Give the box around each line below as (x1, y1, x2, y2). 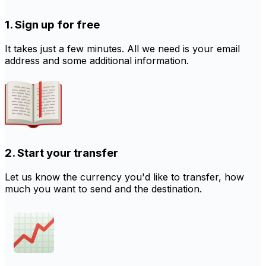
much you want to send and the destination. (5, 182, 202, 195)
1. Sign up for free (5, 17, 100, 31)
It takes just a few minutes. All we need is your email (5, 42, 240, 55)
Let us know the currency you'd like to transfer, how (5, 170, 244, 183)
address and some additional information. (5, 54, 189, 66)
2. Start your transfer (5, 146, 118, 160)
